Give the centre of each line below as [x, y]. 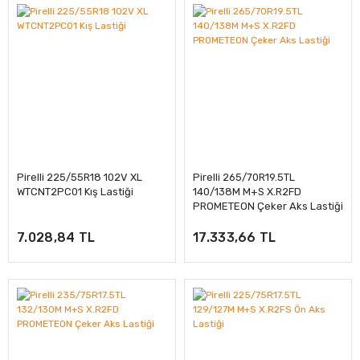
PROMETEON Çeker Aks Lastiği [268, 206]
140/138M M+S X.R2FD [247, 192]
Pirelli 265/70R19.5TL [244, 177]
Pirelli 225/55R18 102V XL [80, 177]
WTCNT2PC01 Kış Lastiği [75, 192]
